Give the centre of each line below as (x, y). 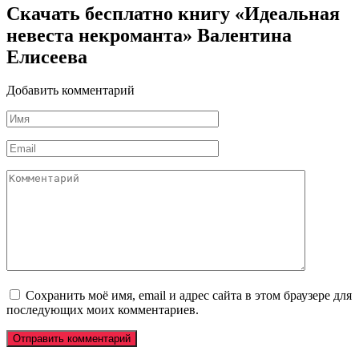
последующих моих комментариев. (103, 310)
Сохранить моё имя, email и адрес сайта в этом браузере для (189, 296)
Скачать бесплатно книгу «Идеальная (173, 13)
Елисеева (47, 56)
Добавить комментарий (71, 91)
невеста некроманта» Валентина (149, 35)
